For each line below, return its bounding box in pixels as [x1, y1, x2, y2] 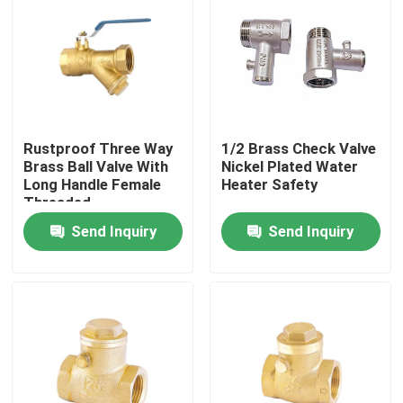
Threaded [23, 193, 92, 211]
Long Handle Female [23, 175, 162, 193]
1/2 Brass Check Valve [220, 139, 376, 157]
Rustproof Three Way [23, 139, 174, 157]
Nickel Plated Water [220, 157, 358, 175]
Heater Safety [220, 175, 318, 193]
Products [31, 331, 95, 350]
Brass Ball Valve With [23, 157, 169, 175]
